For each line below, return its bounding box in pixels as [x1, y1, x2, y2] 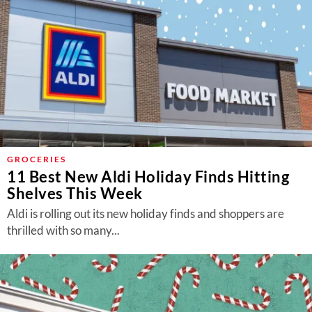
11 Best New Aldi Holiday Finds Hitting [7, 167, 289, 186]
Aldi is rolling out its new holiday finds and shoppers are [7, 206, 284, 221]
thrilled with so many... [7, 223, 120, 237]
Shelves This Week [7, 184, 143, 203]
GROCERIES [7, 154, 66, 164]
